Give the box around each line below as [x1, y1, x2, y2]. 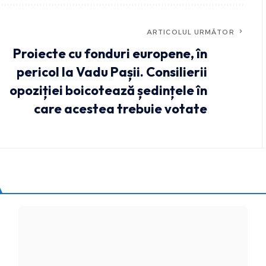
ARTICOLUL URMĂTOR [147, 27, 235, 36]
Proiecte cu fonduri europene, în [12, 45, 207, 62]
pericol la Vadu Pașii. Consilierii [16, 63, 207, 80]
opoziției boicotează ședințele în [9, 81, 207, 99]
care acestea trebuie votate [33, 100, 207, 117]
